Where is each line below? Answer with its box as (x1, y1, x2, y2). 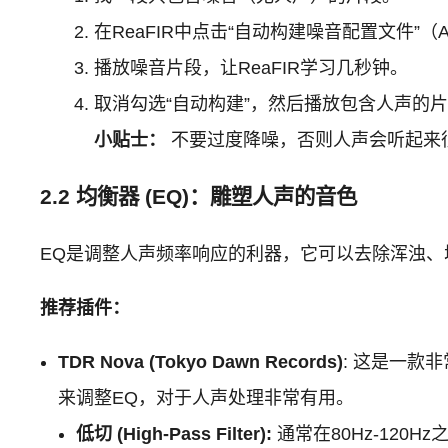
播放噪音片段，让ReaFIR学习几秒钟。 (94, 57, 409, 78)
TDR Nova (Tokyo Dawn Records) (58, 351, 344, 372)
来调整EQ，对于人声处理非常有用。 (58, 387, 355, 408)
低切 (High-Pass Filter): (76, 423, 273, 444)
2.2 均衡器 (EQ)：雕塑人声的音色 (40, 184, 358, 209)
